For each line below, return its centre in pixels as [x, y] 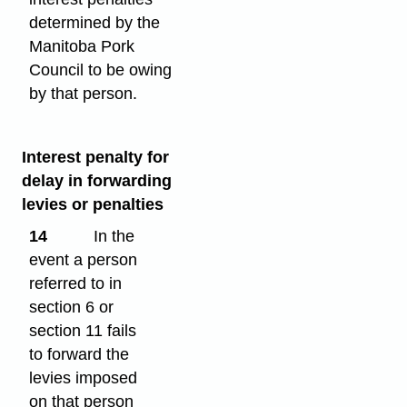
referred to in [76, 283]
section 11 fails [83, 330]
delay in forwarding [96, 181]
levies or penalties [92, 205]
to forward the [79, 354]
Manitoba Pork [82, 47]
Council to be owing [101, 70]
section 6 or [72, 307]
